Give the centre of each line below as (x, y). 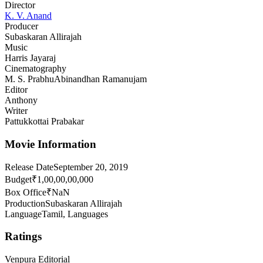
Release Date (29, 167)
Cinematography (36, 69)
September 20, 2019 (91, 167)
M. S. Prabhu (29, 79)
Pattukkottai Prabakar (44, 122)
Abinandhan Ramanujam (100, 79)
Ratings (23, 237)
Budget (18, 179)
